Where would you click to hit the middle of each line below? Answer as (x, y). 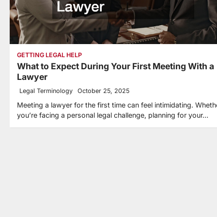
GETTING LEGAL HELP (49, 55)
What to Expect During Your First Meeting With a (116, 66)
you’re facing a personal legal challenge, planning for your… (113, 115)
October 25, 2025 (103, 91)
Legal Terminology (46, 91)
